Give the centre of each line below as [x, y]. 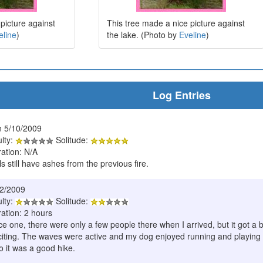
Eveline [192, 34]
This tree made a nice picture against [176, 23]
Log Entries [181, 95]
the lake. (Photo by [143, 34]
